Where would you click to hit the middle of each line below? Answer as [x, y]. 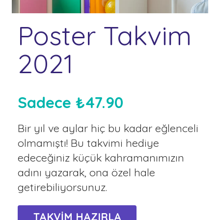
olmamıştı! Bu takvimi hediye [88, 143]
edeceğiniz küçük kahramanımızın [101, 158]
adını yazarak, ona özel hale [86, 172]
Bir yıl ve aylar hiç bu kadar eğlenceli [108, 128]
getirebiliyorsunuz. [62, 187]
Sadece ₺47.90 [70, 103]
